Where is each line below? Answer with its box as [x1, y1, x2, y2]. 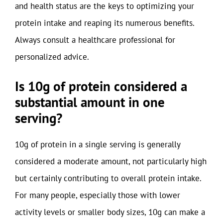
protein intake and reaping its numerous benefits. [15, 17, 194, 28]
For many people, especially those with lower [15, 189, 180, 201]
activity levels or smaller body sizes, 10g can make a [15, 206, 205, 218]
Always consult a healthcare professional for [15, 34, 175, 45]
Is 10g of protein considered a [15, 77, 187, 95]
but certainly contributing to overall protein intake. [15, 172, 201, 184]
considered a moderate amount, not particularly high [15, 155, 207, 167]
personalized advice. [15, 51, 89, 62]
